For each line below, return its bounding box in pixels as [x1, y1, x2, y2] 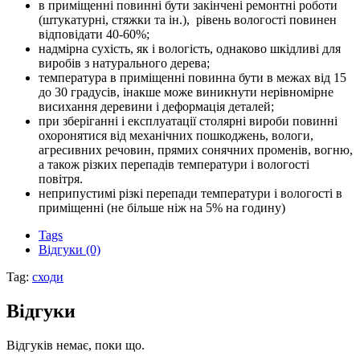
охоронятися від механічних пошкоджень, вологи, [39, 129, 313, 143]
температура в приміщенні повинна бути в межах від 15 [39, 71, 346, 85]
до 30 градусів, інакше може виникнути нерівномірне [39, 85, 333, 100]
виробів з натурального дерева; [39, 56, 210, 71]
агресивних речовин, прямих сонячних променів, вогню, [39, 143, 353, 157]
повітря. [39, 172, 83, 186]
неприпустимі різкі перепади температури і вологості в [39, 186, 342, 201]
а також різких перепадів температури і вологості [39, 157, 309, 172]
